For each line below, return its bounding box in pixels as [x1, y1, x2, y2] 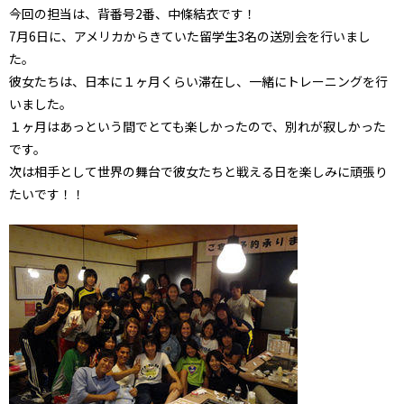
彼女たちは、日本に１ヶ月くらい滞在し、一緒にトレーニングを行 [9, 71, 388, 90]
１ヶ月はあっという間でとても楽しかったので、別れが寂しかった [9, 116, 386, 135]
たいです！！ [9, 184, 85, 203]
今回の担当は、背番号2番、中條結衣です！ [9, 4, 256, 23]
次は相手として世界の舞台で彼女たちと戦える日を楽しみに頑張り [9, 161, 388, 180]
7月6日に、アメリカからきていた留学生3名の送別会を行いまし [9, 26, 371, 45]
